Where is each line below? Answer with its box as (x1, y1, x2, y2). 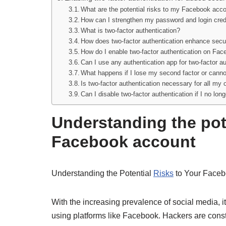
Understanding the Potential (51, 169, 153, 178)
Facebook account (51, 133, 196, 151)
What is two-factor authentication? (81, 27, 181, 34)
